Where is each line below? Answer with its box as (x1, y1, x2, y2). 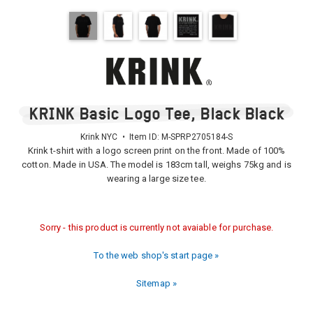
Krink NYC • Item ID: (80, 132, 161, 142)
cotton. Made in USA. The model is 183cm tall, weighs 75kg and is (22, 159, 291, 170)
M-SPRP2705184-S (161, 132, 233, 142)
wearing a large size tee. (107, 173, 206, 184)
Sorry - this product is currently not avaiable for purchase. (39, 222, 274, 233)
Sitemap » (136, 278, 177, 289)
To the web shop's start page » (94, 250, 219, 261)
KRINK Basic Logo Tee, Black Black (29, 103, 284, 124)
